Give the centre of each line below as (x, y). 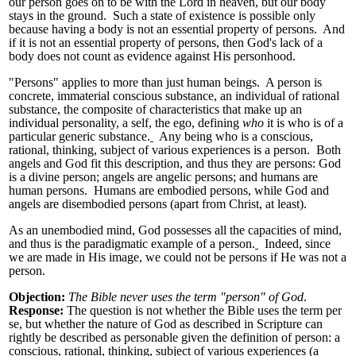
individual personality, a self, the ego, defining (124, 123)
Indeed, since (294, 244)
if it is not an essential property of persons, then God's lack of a (166, 43)
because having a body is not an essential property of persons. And (177, 29)
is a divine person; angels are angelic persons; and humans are (163, 177)
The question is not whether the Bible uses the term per (204, 311)
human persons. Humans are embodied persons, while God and (169, 191)
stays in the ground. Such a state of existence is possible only (162, 16)
